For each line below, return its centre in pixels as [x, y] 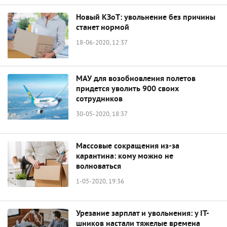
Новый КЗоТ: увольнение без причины [146, 18]
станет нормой [103, 28]
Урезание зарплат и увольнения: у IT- [143, 214]
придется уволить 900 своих [127, 89]
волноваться [99, 167]
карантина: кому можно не [125, 157]
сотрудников [99, 99]
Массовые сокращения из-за [128, 146]
